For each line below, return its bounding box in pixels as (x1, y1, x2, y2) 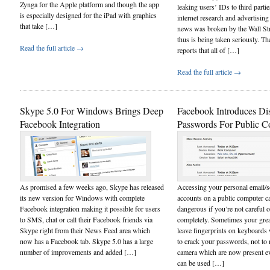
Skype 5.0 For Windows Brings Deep (20, 104, 163, 117)
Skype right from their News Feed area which (20, 225, 150, 235)
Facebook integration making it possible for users (20, 203, 160, 213)
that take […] (20, 20, 57, 31)
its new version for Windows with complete (20, 192, 145, 202)
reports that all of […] (177, 45, 239, 55)
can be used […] (177, 257, 224, 268)
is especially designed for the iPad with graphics (20, 10, 157, 20)
